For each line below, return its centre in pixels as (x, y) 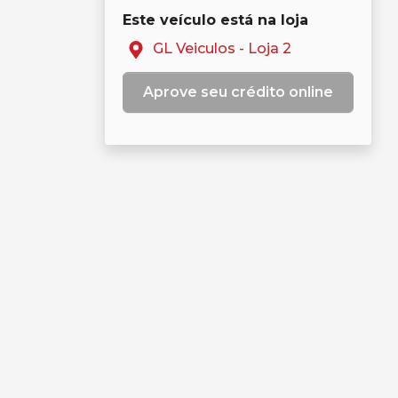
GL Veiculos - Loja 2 (220, 49)
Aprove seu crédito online (238, 92)
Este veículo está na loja (215, 20)
